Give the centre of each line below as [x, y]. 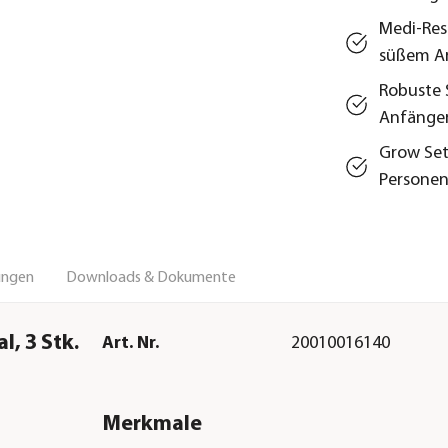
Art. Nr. [130, 343]
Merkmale [151, 424]
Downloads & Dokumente [151, 277]
